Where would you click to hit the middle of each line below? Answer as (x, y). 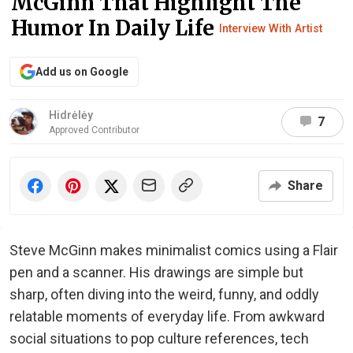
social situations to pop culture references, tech (159, 338)
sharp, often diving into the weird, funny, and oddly (164, 294)
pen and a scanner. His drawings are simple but (156, 272)
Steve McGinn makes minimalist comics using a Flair (174, 250)
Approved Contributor (94, 130)
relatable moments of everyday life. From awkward (167, 316)
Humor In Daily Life (115, 28)
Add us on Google (82, 72)
